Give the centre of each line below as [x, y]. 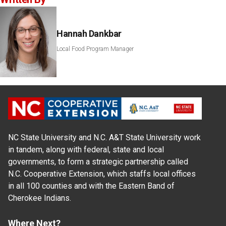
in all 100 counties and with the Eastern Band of [91, 186]
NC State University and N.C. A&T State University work [104, 138]
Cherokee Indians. [40, 198]
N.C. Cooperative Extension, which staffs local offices [102, 174]
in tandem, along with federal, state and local [86, 150]
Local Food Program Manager [95, 49]
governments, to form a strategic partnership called [98, 162]
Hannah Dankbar [89, 34]
